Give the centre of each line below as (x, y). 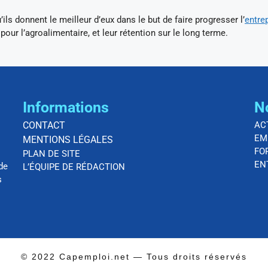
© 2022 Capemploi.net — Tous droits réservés (134, 256)
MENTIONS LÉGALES (68, 140)
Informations (66, 108)
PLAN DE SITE (52, 154)
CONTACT (44, 126)
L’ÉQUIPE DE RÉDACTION (74, 167)
